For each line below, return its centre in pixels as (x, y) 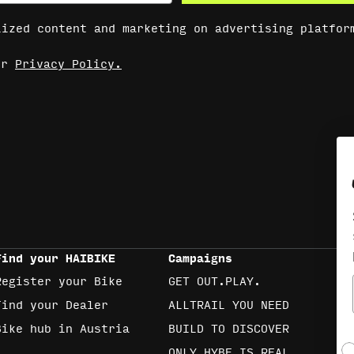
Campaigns (200, 257)
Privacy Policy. (68, 64)
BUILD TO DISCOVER (228, 329)
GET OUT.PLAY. (214, 282)
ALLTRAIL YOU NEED (228, 305)
